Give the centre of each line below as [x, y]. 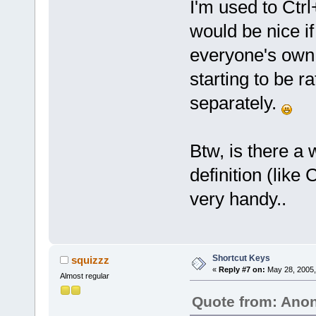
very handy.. [238, 199]
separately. [235, 103]
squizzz [91, 260]
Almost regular [84, 275]
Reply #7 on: [242, 269]
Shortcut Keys [241, 258]
